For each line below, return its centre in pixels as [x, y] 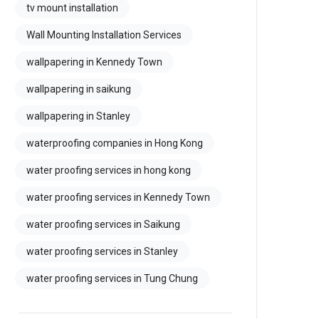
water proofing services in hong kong [109, 170]
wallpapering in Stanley [78, 116]
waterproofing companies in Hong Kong [115, 143]
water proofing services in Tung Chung [112, 278]
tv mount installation [72, 8]
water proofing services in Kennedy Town [118, 197]
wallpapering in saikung [79, 89]
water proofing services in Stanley [102, 251]
